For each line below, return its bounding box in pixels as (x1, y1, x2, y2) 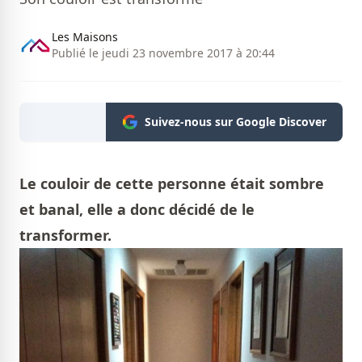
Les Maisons (52, 29, 118, 45)
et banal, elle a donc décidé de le (19, 200, 255, 220)
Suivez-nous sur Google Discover (145, 114, 326, 130)
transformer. (19, 225, 112, 246)
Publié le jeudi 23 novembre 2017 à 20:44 (52, 45, 275, 61)
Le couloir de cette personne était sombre (19, 174, 324, 194)
